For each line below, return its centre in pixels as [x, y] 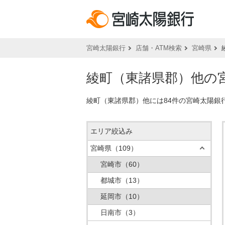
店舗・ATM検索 [159, 48]
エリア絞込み [111, 131]
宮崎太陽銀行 [106, 48]
